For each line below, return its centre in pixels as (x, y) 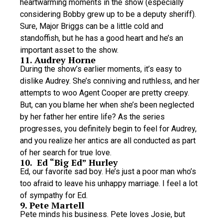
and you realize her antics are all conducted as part (108, 140)
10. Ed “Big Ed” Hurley (69, 162)
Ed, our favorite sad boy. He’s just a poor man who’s (108, 171)
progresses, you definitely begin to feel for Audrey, (108, 128)
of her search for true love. (66, 152)
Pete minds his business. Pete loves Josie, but (103, 214)
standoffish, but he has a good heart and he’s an (102, 38)
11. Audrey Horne (58, 59)
